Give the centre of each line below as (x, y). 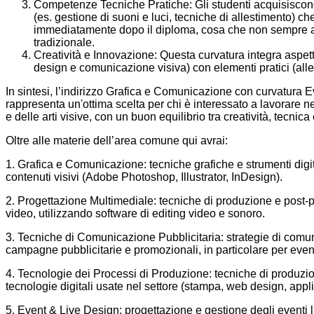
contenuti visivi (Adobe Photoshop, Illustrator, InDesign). (144, 177)
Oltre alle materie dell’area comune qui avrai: (117, 141)
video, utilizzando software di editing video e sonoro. (135, 214)
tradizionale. (64, 43)
